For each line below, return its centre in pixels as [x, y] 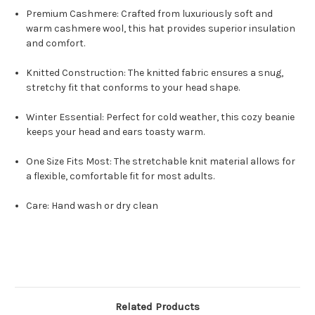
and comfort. [56, 44]
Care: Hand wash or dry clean [92, 206]
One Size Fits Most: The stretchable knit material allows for [161, 162]
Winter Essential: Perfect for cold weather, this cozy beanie [161, 117]
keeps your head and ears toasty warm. [116, 132]
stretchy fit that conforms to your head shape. [133, 88]
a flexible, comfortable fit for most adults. [121, 176]
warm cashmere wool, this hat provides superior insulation [161, 29]
